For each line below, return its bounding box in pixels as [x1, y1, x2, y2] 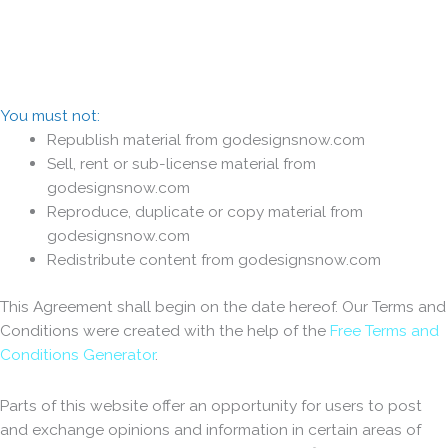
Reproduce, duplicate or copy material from [46, 201, 363, 221]
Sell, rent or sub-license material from [46, 153, 316, 173]
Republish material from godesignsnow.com [46, 129, 365, 149]
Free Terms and [330, 321, 439, 340]
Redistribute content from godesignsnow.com [46, 249, 381, 269]
